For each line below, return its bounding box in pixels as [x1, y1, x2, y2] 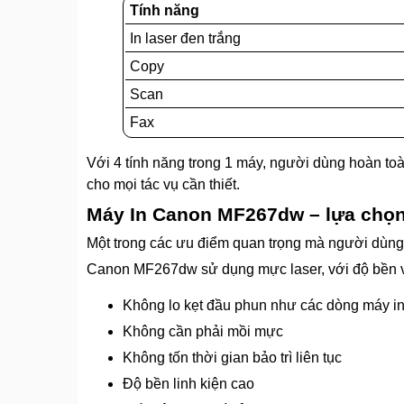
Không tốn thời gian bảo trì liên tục [123, 349, 342, 365]
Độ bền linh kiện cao [123, 375, 254, 391]
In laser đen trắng [130, 30, 241, 46]
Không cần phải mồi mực [123, 323, 283, 339]
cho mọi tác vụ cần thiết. [87, 176, 240, 192]
